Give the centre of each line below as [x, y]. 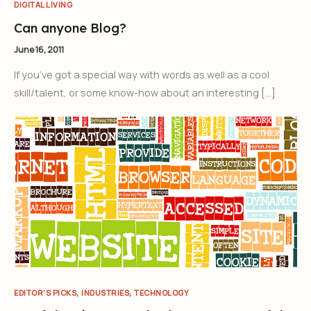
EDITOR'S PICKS [45, 292]
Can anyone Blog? [70, 28]
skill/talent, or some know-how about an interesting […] [145, 92]
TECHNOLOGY [161, 292]
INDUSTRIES [105, 292]
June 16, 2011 [39, 49]
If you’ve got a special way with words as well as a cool [142, 74]
